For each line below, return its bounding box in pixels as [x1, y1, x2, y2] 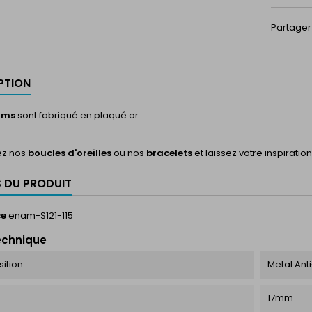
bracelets [146, 146, 192, 159]
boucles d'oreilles [28, 146, 111, 159]
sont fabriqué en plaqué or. [15, 109, 141, 122]
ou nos [111, 146, 146, 159]
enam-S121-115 [8, 209, 73, 222]
